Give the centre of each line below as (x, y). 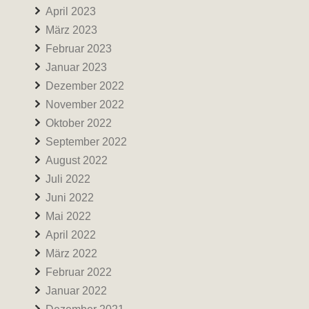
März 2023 (71, 30)
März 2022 (71, 253)
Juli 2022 (68, 179)
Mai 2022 (68, 216)
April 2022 (71, 235)
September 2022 (86, 142)
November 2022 (85, 104)
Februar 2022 (79, 272)
